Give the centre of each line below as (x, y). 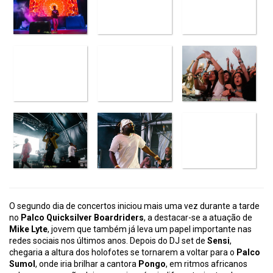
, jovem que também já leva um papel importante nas (150, 229)
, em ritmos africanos (207, 264)
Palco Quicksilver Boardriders (82, 218)
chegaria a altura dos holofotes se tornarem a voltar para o (123, 253)
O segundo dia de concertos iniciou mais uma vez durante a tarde (134, 206)
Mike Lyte (28, 229)
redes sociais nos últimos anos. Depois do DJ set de (108, 241)
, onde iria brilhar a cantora (87, 264)
